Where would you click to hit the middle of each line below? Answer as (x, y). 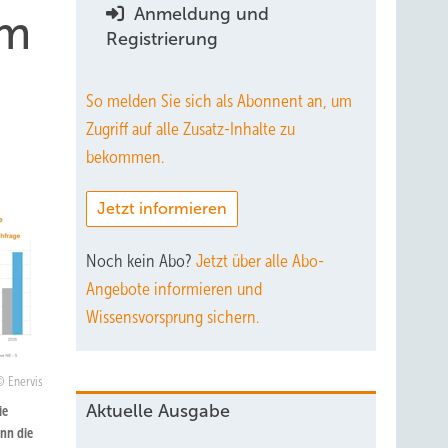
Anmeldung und (199, 14)
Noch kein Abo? (141, 261)
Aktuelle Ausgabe (158, 411)
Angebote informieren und (174, 289)
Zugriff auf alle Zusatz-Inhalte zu (190, 129)
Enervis (25, 382)
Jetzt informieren (162, 208)
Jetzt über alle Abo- (260, 261)
